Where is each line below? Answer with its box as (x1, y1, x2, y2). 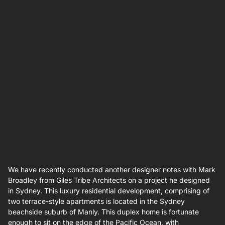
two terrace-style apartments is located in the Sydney (8, 196, 185, 205)
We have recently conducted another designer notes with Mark (8, 165, 215, 174)
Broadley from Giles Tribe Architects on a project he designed (8, 175, 210, 184)
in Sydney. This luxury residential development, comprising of (8, 186, 209, 195)
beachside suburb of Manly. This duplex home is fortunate (8, 207, 199, 216)
